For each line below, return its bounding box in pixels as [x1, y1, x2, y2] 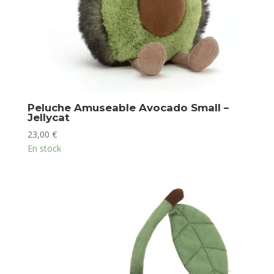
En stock [27, 143, 61, 155]
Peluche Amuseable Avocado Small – [27, 101, 229, 114]
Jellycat [27, 111, 70, 124]
